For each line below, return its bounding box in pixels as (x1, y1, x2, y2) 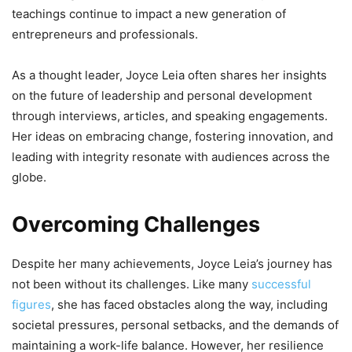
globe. (12, 170, 46, 185)
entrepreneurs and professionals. (12, 27, 198, 42)
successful (251, 277, 311, 292)
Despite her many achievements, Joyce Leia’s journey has (12, 256, 332, 272)
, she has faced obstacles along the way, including (51, 297, 328, 313)
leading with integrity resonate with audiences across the (12, 149, 330, 165)
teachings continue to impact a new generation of (12, 6, 286, 22)
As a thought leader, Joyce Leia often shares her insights (12, 68, 327, 83)
